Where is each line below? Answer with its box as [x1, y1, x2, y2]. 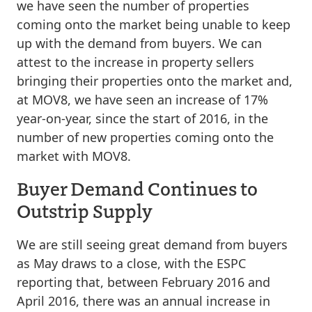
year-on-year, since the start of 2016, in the [17, 109, 268, 127]
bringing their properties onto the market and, [17, 72, 292, 89]
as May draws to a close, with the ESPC [17, 254, 246, 272]
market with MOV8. [17, 147, 131, 164]
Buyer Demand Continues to [17, 175, 258, 201]
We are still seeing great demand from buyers [17, 235, 288, 253]
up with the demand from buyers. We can [17, 34, 262, 52]
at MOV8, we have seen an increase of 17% [17, 91, 268, 108]
